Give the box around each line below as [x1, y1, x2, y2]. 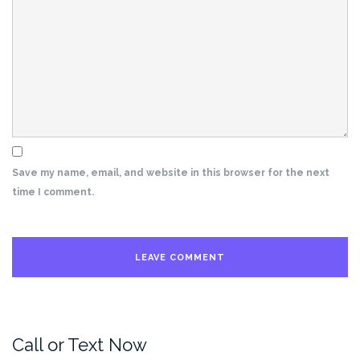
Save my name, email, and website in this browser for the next [12, 166, 329, 178]
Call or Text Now [12, 333, 147, 355]
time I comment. [12, 186, 94, 198]
